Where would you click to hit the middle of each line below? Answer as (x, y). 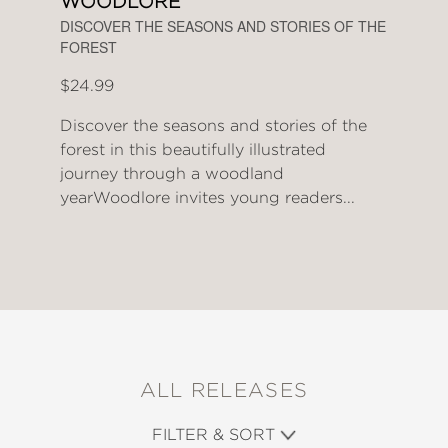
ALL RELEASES (224, 390)
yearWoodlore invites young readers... (207, 198)
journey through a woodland (172, 174)
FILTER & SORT (216, 434)
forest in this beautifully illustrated (193, 150)
